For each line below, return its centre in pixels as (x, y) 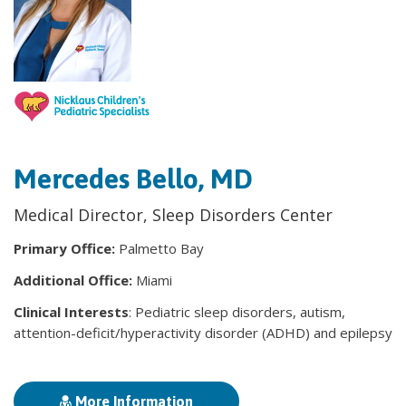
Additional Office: (75, 280)
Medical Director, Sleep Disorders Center (173, 215)
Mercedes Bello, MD (133, 179)
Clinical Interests (71, 312)
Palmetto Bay (161, 249)
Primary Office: (66, 249)
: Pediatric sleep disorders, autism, (237, 312)
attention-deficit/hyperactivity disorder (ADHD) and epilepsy (203, 333)
